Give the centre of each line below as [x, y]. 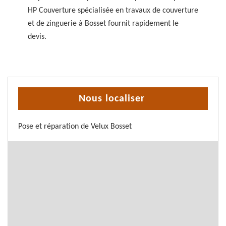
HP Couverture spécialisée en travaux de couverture [113, 11]
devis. [37, 37]
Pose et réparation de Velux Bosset [75, 127]
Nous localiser [112, 99]
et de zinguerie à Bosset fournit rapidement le [103, 24]
